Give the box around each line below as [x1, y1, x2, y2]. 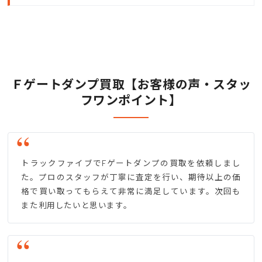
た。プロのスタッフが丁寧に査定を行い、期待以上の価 [21, 172, 241, 182]
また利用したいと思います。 [21, 200, 132, 211]
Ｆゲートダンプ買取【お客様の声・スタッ [11, 77, 251, 92]
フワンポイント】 [80, 92, 182, 108]
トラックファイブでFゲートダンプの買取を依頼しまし [21, 158, 241, 168]
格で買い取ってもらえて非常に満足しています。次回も [21, 186, 241, 196]
